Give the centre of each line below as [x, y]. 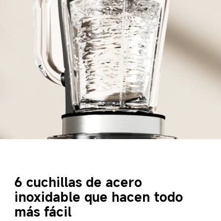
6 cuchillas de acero [80, 182]
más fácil [43, 211]
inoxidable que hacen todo [101, 196]
